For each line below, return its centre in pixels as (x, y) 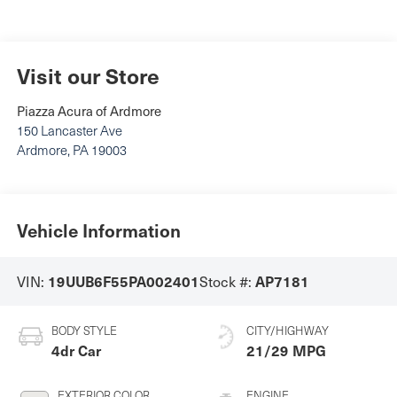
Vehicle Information (98, 231)
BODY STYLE (84, 330)
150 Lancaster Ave (69, 130)
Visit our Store (88, 75)
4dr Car (76, 350)
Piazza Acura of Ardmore (89, 110)
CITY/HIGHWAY (288, 330)
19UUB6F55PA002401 (123, 281)
